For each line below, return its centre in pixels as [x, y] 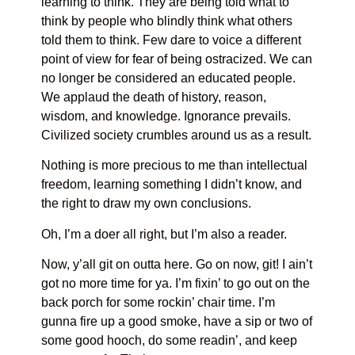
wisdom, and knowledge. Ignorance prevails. [166, 116]
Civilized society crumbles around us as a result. [177, 135]
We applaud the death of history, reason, [154, 97]
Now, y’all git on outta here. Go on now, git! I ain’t [177, 264]
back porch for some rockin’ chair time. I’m [158, 302]
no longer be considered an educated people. [169, 78]
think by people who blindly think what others [167, 21]
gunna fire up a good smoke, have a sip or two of [177, 321]
